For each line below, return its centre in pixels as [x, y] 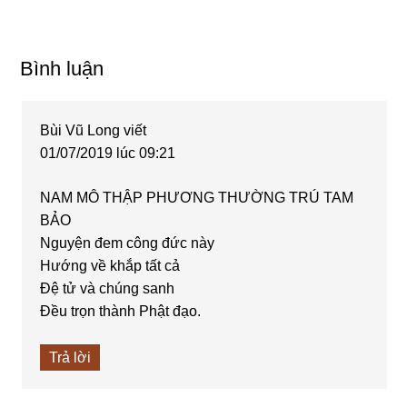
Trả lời [70, 357]
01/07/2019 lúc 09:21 [108, 153]
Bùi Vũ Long [80, 130]
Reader [55, 59]
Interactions [75, 94]
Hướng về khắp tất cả [110, 265]
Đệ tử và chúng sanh [108, 288]
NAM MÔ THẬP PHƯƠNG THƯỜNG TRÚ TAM [197, 197]
